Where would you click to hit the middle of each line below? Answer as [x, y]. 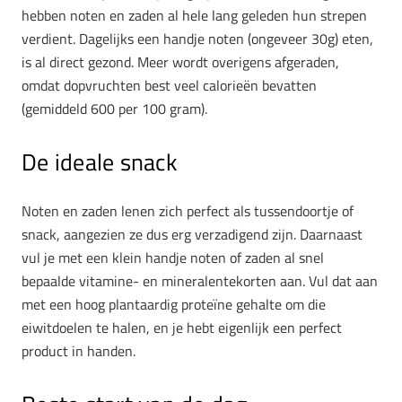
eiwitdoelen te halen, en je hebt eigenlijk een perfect [182, 328]
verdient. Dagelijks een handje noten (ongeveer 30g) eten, [197, 39]
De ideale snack [99, 162]
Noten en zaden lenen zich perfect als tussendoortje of [188, 211]
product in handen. [79, 351]
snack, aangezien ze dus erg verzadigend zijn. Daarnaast [192, 235]
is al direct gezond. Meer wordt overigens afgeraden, [180, 62]
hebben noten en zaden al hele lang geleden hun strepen [194, 16]
